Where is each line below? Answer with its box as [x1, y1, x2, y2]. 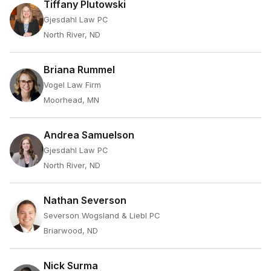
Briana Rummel [44, 64, 115, 76]
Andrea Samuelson [44, 129, 134, 141]
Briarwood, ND [44, 226, 98, 235]
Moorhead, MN [44, 95, 99, 105]
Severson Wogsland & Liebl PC [44, 211, 160, 220]
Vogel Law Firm [44, 80, 101, 90]
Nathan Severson [44, 194, 126, 206]
